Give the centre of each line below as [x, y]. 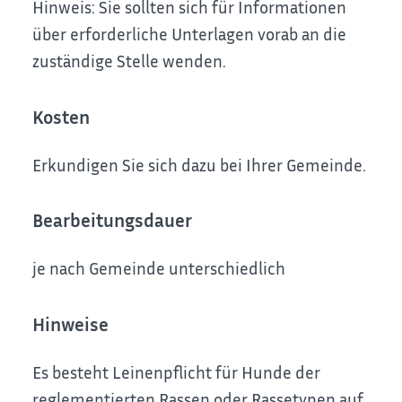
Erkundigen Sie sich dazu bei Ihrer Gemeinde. [200, 164]
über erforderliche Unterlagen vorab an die [190, 34]
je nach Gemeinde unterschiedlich [159, 268]
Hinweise [71, 324]
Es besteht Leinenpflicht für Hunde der [177, 371]
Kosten [61, 117]
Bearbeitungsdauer [113, 221]
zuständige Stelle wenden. [130, 61]
